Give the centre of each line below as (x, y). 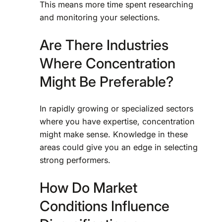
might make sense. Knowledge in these (114, 135)
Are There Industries (104, 45)
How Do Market (88, 187)
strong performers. (75, 160)
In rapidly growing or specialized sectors (116, 109)
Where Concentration (108, 63)
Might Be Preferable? (107, 81)
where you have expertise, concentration (117, 122)
